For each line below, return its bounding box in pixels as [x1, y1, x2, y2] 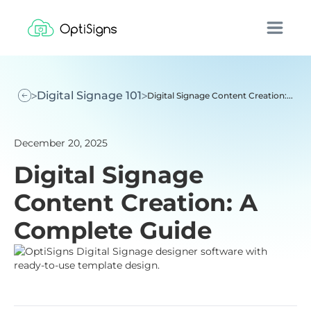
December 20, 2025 [14, 137, 108, 149]
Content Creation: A [14, 188, 258, 217]
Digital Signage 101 [37, 89, 142, 102]
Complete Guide [14, 216, 212, 245]
